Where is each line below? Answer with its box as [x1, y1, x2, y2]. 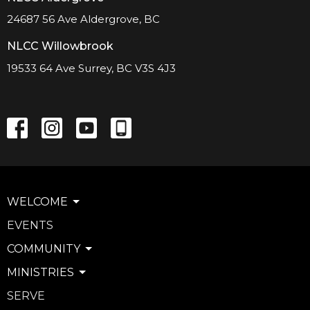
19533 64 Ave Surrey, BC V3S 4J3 [7, 61, 176, 75]
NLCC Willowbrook [7, 39, 113, 53]
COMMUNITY [7, 241, 80, 255]
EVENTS [7, 218, 53, 232]
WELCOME [7, 194, 68, 208]
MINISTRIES [7, 265, 74, 279]
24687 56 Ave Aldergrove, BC [7, 12, 160, 26]
